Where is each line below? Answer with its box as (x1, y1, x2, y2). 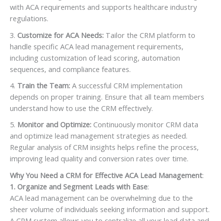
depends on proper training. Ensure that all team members (10, 92, 204, 102)
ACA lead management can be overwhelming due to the (10, 192, 193, 203)
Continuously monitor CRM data (91, 119, 198, 130)
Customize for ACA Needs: (17, 30, 104, 40)
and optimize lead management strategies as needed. (10, 131, 187, 141)
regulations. (10, 13, 48, 24)
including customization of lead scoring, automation (10, 52, 180, 63)
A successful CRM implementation (70, 80, 183, 91)
